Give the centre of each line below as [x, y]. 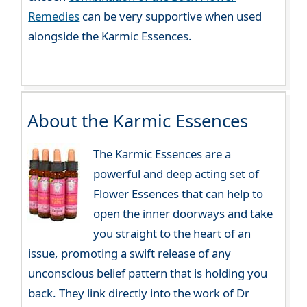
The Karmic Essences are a [162, 154]
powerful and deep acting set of [176, 174]
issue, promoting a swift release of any [130, 254]
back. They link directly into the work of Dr [139, 293]
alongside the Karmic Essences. [110, 36]
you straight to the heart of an [172, 234]
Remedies [54, 16]
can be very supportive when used [171, 16]
